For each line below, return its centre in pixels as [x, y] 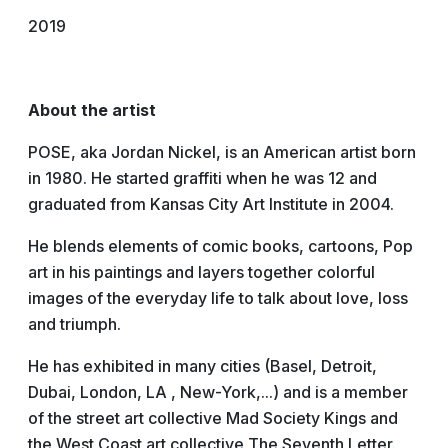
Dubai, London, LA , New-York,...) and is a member [218, 392]
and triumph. [74, 324]
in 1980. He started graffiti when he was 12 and [202, 178]
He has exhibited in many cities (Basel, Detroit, [202, 366]
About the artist [92, 110]
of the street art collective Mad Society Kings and [213, 418]
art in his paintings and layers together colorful [201, 272]
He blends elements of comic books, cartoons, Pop [220, 246]
